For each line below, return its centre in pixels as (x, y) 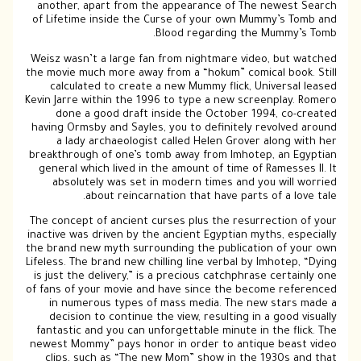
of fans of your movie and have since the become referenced (181, 291)
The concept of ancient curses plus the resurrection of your (183, 223)
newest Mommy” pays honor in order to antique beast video (183, 346)
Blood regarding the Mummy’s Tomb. (246, 35)
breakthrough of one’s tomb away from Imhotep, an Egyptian (183, 156)
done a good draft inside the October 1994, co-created (196, 115)
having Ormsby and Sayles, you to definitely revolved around (184, 129)
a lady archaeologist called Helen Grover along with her (196, 142)
